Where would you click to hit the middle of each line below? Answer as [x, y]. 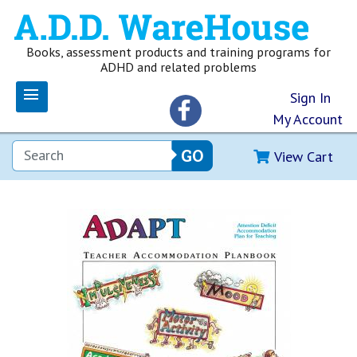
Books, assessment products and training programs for [178, 52]
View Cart [304, 157]
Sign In [310, 98]
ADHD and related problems [178, 67]
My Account [308, 119]
